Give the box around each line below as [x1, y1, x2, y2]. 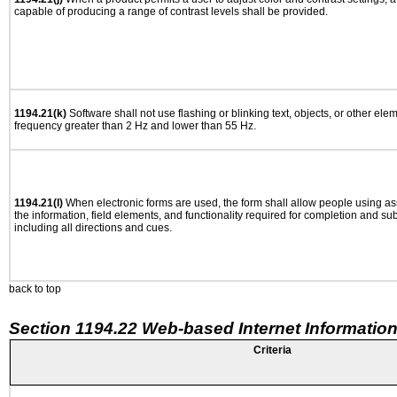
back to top [9, 283, 61, 295]
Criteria [253, 344, 292, 356]
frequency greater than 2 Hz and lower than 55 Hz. [14, 120, 256, 132]
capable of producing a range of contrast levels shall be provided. [14, 5, 328, 18]
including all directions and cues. [14, 222, 172, 234]
